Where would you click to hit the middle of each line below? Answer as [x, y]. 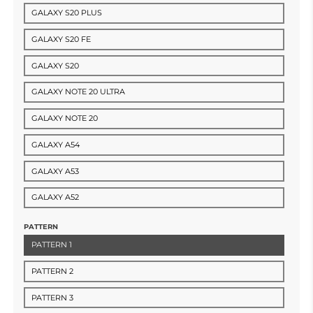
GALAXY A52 [56, 197]
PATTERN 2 [53, 271]
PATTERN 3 [53, 297]
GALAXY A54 [56, 144]
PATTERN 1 [52, 245]
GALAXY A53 [56, 171]
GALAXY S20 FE [61, 39]
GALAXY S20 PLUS [67, 13]
